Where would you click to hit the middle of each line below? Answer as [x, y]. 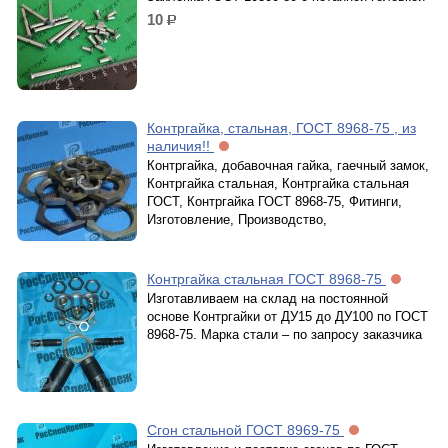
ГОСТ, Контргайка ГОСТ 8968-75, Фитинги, [274, 201]
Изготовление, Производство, [237, 219]
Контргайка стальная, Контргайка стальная [278, 183]
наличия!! [180, 146]
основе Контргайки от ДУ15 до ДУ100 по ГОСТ [287, 316]
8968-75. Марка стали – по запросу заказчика [284, 334]
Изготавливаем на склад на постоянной [267, 298]
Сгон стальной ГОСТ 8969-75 [245, 430]
